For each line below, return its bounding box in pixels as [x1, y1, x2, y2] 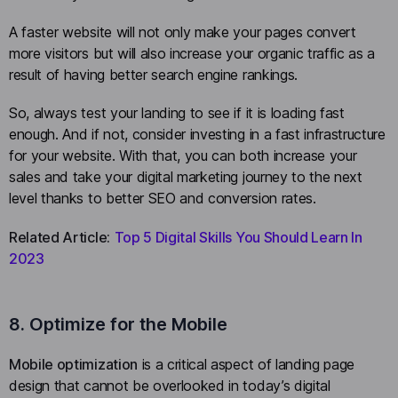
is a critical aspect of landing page [137, 354, 355, 373]
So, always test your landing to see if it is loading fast [9, 104, 345, 123]
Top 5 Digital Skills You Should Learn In [114, 227, 362, 246]
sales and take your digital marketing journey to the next [9, 168, 362, 187]
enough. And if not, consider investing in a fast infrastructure [9, 125, 386, 144]
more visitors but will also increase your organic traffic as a [9, 44, 376, 63]
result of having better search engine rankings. [9, 66, 298, 84]
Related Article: [9, 227, 110, 246]
